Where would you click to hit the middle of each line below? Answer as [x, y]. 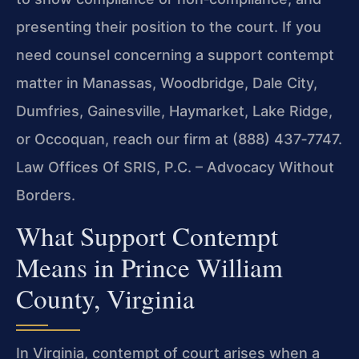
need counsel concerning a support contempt [175, 54]
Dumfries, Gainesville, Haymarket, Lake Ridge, [174, 111]
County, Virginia [105, 298]
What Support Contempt [147, 236]
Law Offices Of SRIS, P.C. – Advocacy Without [175, 167]
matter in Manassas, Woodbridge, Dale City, [167, 83]
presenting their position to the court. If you [169, 26]
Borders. [46, 195]
